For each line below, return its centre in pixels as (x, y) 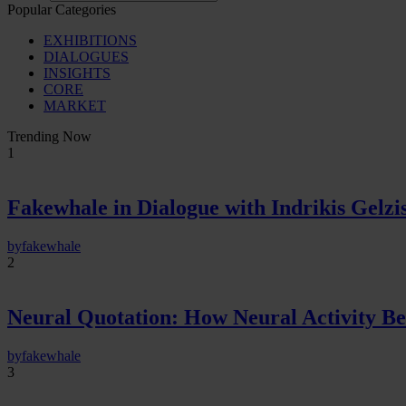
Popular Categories (62, 10)
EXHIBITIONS (90, 41)
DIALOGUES (86, 57)
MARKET (75, 106)
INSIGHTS (77, 73)
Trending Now (49, 137)
